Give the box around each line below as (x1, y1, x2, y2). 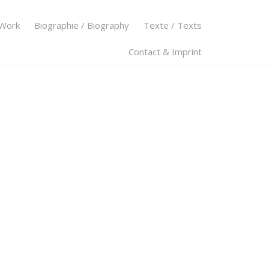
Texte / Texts (144, 19, 202, 31)
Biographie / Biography (34, 19, 129, 31)
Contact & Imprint (128, 46, 202, 58)
